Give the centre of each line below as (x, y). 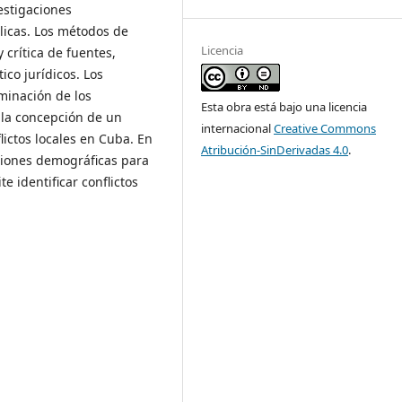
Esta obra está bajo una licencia (284, 106)
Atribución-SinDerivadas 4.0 (275, 149)
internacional (238, 128)
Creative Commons (325, 128)
